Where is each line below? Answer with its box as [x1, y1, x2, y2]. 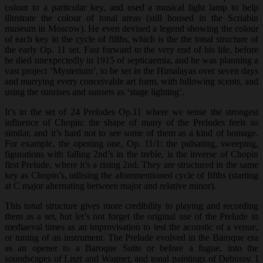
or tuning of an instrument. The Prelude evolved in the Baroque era [5, 232, 258, 242]
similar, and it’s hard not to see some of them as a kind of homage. [5, 127, 258, 138]
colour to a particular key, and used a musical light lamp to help [5, 2, 258, 12]
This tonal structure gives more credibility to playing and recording [5, 200, 258, 211]
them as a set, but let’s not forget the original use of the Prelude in [5, 211, 258, 221]
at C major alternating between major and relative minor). [5, 180, 216, 191]
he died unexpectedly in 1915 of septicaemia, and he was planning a [5, 55, 258, 65]
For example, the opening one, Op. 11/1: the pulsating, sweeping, [5, 138, 258, 149]
